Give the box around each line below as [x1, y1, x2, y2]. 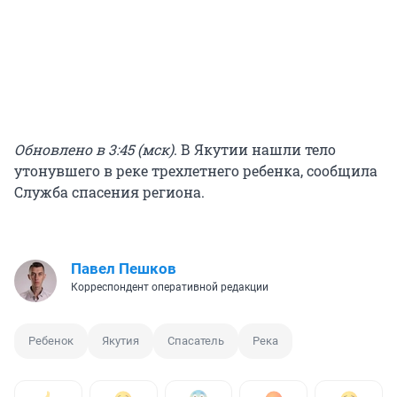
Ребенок [28, 334, 74, 348]
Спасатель [167, 334, 224, 348]
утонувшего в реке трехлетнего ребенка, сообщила [14, 161, 378, 181]
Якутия [102, 334, 139, 348]
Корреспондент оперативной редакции [71, 281, 269, 294]
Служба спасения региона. [14, 183, 205, 202]
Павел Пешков [71, 260, 176, 278]
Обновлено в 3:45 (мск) [14, 140, 174, 160]
